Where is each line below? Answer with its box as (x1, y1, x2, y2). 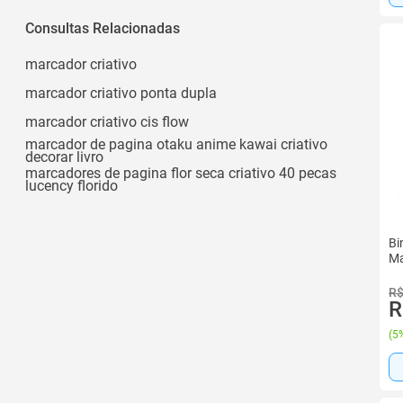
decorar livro (25, 148, 103, 166)
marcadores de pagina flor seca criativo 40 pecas (25, 164, 336, 182)
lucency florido (25, 176, 118, 194)
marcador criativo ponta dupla (25, 84, 217, 102)
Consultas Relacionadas (25, 19, 180, 37)
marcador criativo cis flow (25, 112, 189, 130)
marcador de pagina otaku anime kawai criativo (25, 135, 327, 153)
